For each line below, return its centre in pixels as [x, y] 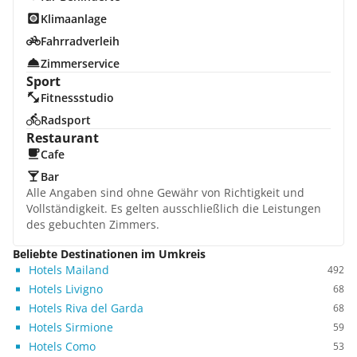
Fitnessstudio [77, 98]
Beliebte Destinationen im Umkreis [109, 254]
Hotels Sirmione [71, 327]
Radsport [65, 120]
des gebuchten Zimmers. [93, 224]
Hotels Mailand [69, 270]
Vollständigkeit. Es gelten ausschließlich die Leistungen [174, 208]
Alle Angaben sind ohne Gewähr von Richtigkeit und [165, 192]
